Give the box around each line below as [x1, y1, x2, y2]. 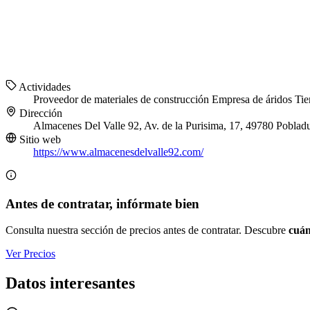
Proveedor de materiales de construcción [33, 93, 212, 106]
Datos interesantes [6, 274, 135, 293]
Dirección [17, 107, 62, 120]
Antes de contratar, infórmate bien [6, 196, 199, 211]
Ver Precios [6, 248, 55, 260]
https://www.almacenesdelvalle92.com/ [33, 146, 203, 158]
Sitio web [17, 134, 61, 146]
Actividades [17, 81, 71, 93]
